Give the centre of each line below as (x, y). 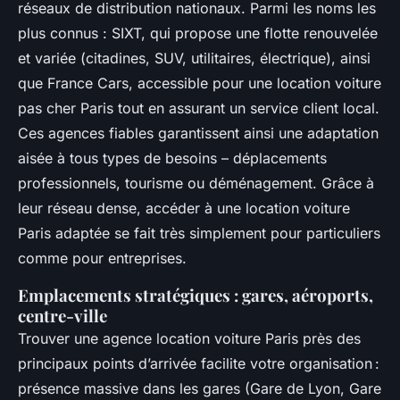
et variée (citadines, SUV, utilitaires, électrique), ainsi (194, 58)
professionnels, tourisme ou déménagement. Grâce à (196, 183)
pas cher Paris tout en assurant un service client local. (199, 108)
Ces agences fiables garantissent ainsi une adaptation (198, 133)
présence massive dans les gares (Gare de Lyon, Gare (200, 389)
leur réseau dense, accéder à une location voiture (184, 208)
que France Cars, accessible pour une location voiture (200, 83)
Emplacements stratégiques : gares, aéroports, (196, 296)
